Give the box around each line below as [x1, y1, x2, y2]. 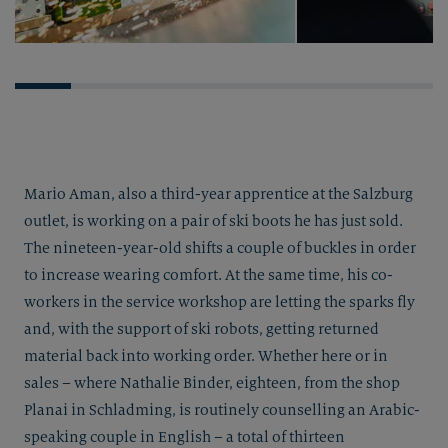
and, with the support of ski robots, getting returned [24, 320, 379, 339]
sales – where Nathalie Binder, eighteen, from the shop [24, 374, 400, 393]
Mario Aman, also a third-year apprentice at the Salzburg [24, 185, 413, 204]
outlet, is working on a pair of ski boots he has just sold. [24, 212, 403, 231]
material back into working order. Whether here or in [24, 347, 388, 366]
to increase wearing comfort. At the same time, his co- [24, 266, 393, 285]
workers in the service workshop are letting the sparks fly [24, 293, 415, 312]
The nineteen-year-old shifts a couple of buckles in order [24, 239, 416, 258]
